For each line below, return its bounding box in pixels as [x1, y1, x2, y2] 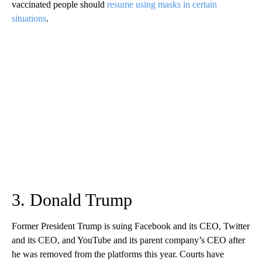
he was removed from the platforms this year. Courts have [12, 249, 224, 259]
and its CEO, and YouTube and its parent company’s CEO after [12, 235, 245, 245]
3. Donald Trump [12, 189, 132, 209]
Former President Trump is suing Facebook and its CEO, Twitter [12, 220, 250, 231]
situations [12, 13, 46, 23]
